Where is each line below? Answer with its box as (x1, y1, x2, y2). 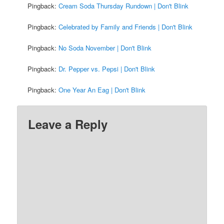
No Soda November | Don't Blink (58, 42, 152, 52)
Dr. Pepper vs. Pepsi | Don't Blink (58, 64, 155, 74)
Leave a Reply (28, 115, 108, 133)
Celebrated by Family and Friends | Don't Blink (58, 21, 193, 31)
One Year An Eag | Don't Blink (58, 85, 146, 95)
